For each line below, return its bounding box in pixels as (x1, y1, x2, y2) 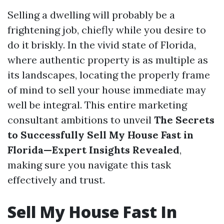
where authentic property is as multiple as (7, 53, 208, 66)
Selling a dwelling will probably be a (7, 8, 175, 21)
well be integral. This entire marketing (7, 98, 187, 111)
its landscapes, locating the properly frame (7, 68, 210, 81)
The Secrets (154, 113, 214, 126)
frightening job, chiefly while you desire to (7, 23, 206, 36)
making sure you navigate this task (7, 158, 171, 171)
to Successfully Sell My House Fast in (7, 128, 193, 141)
